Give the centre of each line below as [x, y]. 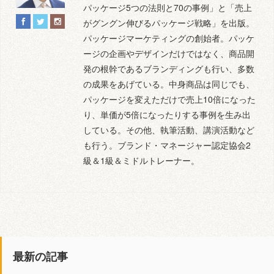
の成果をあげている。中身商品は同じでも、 [169, 84]
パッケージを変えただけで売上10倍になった [169, 99]
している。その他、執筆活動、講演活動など [169, 130]
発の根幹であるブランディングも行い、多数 [169, 68]
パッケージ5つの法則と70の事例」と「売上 [168, 7]
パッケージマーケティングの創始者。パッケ [169, 38]
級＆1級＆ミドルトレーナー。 [141, 160]
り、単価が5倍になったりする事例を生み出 [167, 114]
